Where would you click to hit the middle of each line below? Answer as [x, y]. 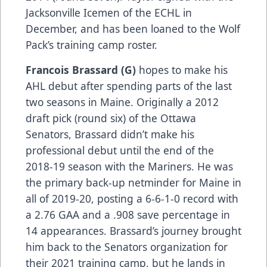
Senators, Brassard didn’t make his [110, 134]
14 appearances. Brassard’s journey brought [133, 230]
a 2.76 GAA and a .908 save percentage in [128, 214]
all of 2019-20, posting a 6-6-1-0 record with [132, 198]
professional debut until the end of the [120, 150]
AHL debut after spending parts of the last [129, 86]
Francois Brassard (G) [82, 69]
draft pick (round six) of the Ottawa [111, 118]
